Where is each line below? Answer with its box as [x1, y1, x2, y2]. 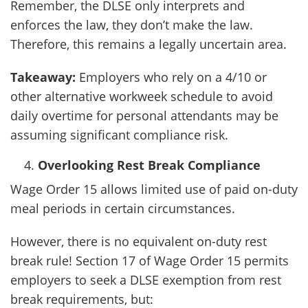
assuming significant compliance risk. [10, 126, 228, 143]
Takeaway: [10, 69, 76, 85]
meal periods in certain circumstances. [10, 200, 235, 217]
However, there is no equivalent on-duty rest [10, 233, 267, 250]
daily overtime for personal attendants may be [10, 107, 278, 124]
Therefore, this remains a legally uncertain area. [10, 36, 287, 52]
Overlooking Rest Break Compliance [38, 157, 261, 173]
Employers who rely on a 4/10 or [76, 69, 267, 85]
